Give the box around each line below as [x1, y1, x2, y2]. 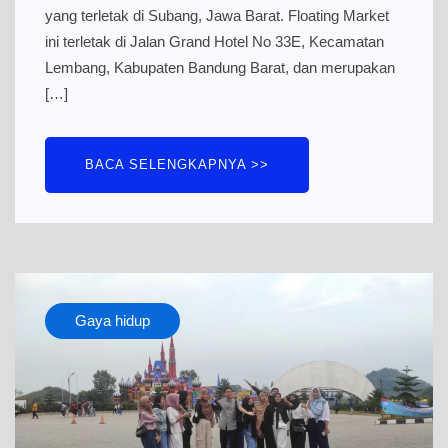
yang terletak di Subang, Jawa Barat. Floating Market [45, 7, 389, 25]
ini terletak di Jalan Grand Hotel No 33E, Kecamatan [45, 33, 384, 51]
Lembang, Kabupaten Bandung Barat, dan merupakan [45, 59, 395, 77]
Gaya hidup [75, 312, 150, 330]
